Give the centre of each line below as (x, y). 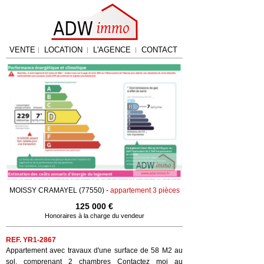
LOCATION (63, 50)
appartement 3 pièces (145, 191)
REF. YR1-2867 (31, 240)
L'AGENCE (112, 50)
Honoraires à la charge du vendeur (94, 215)
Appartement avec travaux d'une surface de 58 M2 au (94, 251)
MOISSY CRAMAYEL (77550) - (60, 191)
